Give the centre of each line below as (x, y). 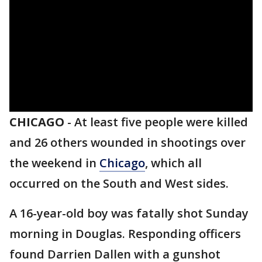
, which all (173, 163)
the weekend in (54, 163)
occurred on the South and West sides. (119, 183)
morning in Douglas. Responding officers (125, 234)
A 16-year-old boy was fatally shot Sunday (129, 213)
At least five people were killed (161, 122)
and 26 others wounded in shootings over (127, 142)
